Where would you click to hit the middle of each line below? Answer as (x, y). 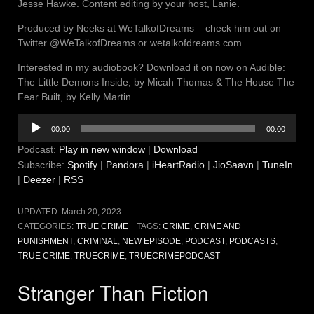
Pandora (125, 164)
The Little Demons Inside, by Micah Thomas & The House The (156, 82)
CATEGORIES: (47, 226)
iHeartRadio (178, 164)
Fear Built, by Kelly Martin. (76, 96)
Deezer (39, 179)
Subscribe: (42, 164)
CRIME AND (217, 226)
